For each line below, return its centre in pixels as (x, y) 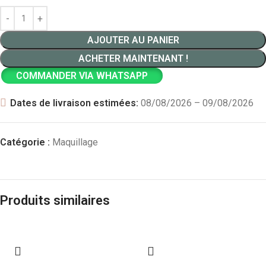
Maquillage (75, 142)
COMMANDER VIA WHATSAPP (82, 76)
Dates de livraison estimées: (74, 103)
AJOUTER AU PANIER (133, 40)
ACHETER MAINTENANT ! (133, 59)
